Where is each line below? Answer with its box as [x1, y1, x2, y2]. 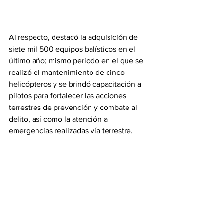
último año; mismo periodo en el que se [9, 56, 145, 65]
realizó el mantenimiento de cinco [9, 68, 127, 76]
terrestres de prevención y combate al [9, 103, 139, 111]
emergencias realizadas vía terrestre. [9, 127, 133, 135]
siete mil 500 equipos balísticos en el [9, 45, 137, 53]
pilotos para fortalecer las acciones [9, 91, 128, 100]
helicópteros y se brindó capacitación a [9, 80, 143, 88]
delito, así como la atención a [9, 115, 109, 123]
